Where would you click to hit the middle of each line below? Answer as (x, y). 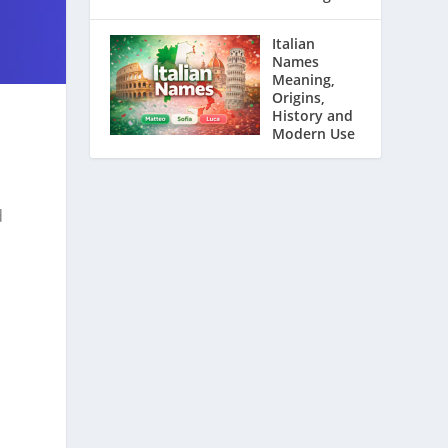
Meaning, (304, 79)
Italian (294, 43)
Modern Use (314, 133)
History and (313, 115)
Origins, (299, 97)
